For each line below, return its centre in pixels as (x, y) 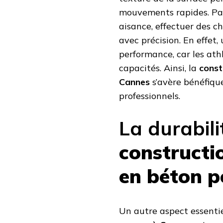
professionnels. (150, 96)
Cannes (134, 82)
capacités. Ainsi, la (159, 68)
